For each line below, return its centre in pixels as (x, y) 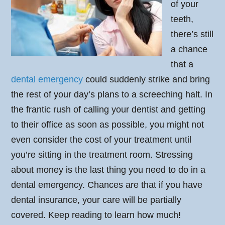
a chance (189, 49)
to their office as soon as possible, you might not (108, 125)
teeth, (182, 19)
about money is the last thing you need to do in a (108, 170)
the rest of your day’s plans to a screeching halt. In (112, 94)
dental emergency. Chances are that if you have (107, 185)
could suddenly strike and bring (147, 79)
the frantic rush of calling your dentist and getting (108, 109)
